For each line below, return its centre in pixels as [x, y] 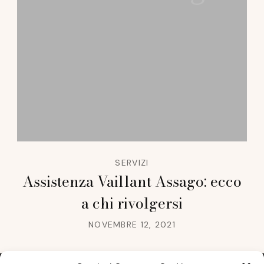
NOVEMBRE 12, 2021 [132, 224]
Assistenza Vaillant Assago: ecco [132, 181]
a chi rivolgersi [132, 203]
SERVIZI [132, 162]
